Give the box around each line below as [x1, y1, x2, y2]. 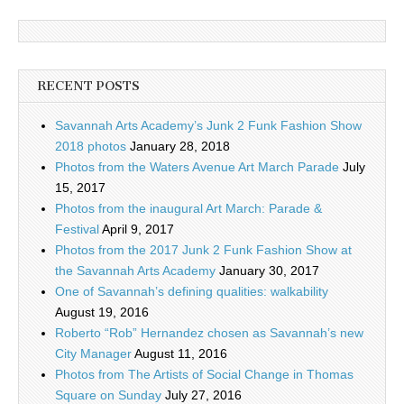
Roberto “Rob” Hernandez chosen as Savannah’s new [55, 326, 363, 341]
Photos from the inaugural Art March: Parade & [55, 201, 322, 216]
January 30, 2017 [219, 263, 319, 279]
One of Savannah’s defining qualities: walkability [55, 284, 328, 299]
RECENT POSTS [37, 78, 140, 95]
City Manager [55, 346, 132, 362]
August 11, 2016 [134, 346, 227, 362]
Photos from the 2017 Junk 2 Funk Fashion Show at [55, 243, 352, 258]
